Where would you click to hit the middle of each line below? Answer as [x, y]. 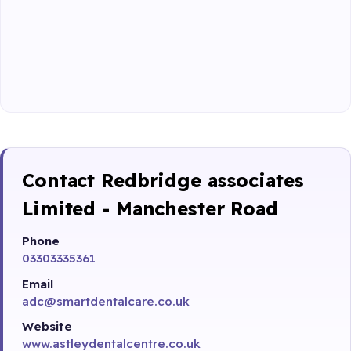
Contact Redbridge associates [163, 180]
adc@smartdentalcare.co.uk [106, 301]
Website [47, 326]
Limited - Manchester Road [150, 208]
